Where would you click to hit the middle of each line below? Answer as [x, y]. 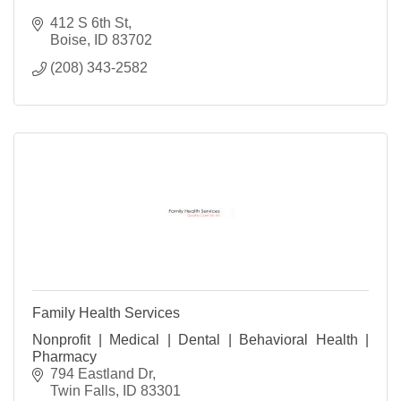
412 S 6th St [89, 23]
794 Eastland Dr [101, 374]
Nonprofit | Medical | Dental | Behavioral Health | [200, 340]
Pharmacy [64, 357]
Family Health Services [106, 313]
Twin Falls [83, 391]
